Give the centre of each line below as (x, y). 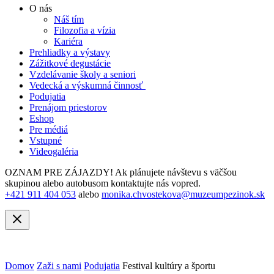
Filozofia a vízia (85, 30)
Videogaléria (54, 151)
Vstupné (46, 140)
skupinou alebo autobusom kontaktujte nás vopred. (103, 183)
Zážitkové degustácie (70, 63)
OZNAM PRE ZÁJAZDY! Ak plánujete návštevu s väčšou (121, 172)
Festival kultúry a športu (169, 266)
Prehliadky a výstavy (70, 52)
